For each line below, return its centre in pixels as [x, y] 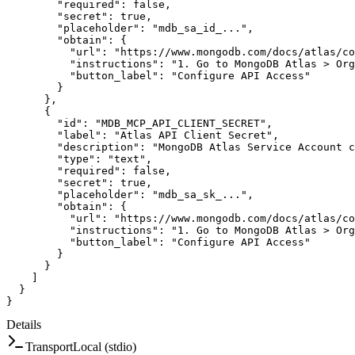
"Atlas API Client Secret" [193, 135]
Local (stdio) [105, 346]
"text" [127, 158]
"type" [76, 158]
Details [24, 324]
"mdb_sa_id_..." [200, 28]
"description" [98, 147]
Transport [49, 346]
